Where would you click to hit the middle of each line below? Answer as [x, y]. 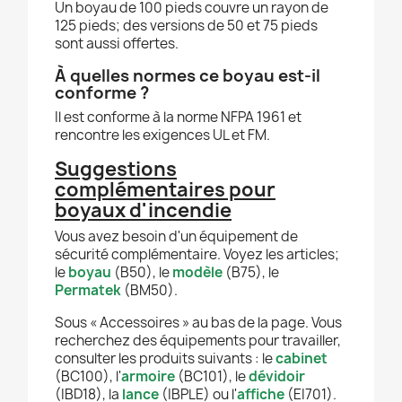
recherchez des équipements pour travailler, [198, 341]
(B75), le [251, 273]
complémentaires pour [165, 190]
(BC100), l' [88, 377]
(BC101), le [212, 377]
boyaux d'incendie [143, 211]
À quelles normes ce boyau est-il [188, 76]
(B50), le [142, 273]
